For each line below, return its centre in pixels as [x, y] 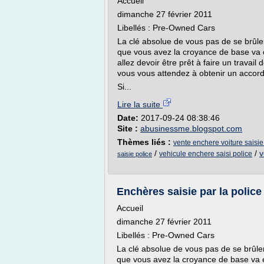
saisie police [135, 154]
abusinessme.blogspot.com [191, 128]
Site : [129, 128]
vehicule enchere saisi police [206, 154]
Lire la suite [140, 104]
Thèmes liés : [145, 142]
